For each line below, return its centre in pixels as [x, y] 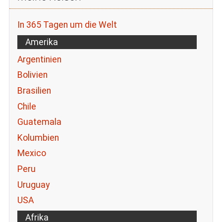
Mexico [31, 153]
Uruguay [33, 185]
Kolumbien [38, 138]
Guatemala [39, 122]
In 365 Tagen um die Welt [67, 25]
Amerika [41, 42]
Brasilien [34, 90]
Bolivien [32, 75]
